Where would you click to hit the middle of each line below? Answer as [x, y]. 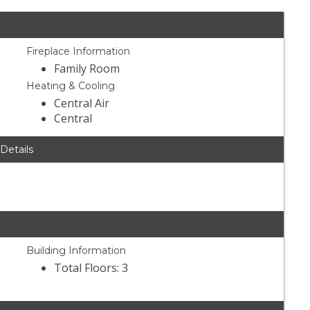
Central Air [82, 103]
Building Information [76, 251]
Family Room [87, 69]
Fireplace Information [79, 52]
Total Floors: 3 [91, 268]
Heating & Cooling [71, 86]
